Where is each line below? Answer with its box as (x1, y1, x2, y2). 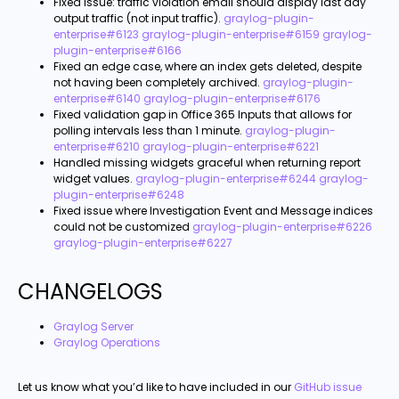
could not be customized (53, 218, 190, 234)
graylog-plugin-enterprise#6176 (143, 90, 321, 106)
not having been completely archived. (53, 74, 260, 90)
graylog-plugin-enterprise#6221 (142, 138, 319, 154)
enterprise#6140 (53, 90, 141, 106)
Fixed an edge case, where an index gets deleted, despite (53, 58, 362, 74)
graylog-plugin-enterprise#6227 (53, 234, 232, 250)
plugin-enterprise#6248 (53, 186, 184, 202)
